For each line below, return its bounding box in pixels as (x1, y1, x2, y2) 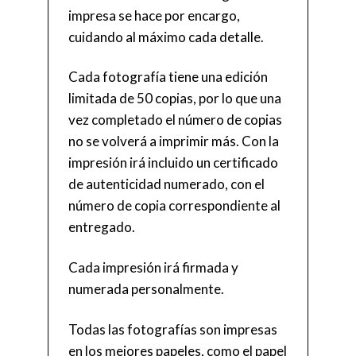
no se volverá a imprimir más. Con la (68, 133, 279, 150)
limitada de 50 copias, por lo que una (68, 90, 281, 107)
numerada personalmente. (68, 281, 224, 298)
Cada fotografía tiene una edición (68, 68, 268, 86)
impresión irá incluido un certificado (68, 154, 278, 172)
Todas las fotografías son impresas (68, 320, 277, 338)
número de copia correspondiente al (68, 197, 281, 215)
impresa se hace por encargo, (68, 6, 240, 24)
